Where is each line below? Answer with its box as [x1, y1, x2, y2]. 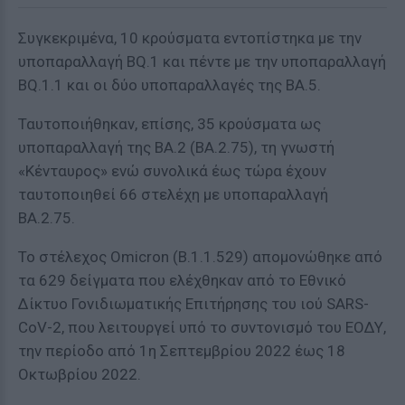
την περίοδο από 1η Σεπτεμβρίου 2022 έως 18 [18, 342, 345, 360]
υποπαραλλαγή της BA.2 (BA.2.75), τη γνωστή [18, 138, 334, 156]
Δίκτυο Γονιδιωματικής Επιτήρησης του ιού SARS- [18, 295, 369, 313]
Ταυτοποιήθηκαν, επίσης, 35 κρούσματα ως [18, 115, 321, 133]
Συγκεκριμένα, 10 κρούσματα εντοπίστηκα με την [18, 29, 362, 47]
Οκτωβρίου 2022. [18, 365, 141, 383]
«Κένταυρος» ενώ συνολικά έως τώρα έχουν [18, 162, 326, 180]
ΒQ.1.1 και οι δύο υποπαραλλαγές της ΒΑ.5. [18, 76, 321, 94]
